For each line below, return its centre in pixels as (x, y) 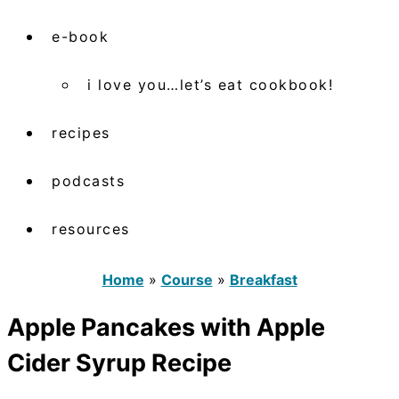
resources (91, 228)
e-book (80, 36)
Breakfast (263, 279)
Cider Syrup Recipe (119, 363)
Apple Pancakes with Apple (166, 328)
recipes (81, 132)
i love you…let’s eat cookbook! (210, 84)
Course (187, 279)
